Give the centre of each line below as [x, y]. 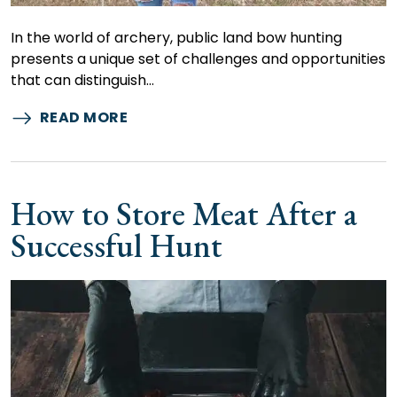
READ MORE [83, 118]
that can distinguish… [82, 80]
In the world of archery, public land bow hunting [176, 37]
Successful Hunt [117, 246]
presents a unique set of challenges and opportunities [198, 58]
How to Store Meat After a [184, 214]
